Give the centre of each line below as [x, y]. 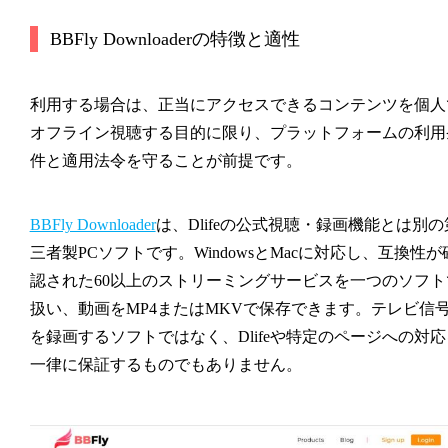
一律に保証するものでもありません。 [165, 364]
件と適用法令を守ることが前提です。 [165, 160]
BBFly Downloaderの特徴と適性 [174, 38]
